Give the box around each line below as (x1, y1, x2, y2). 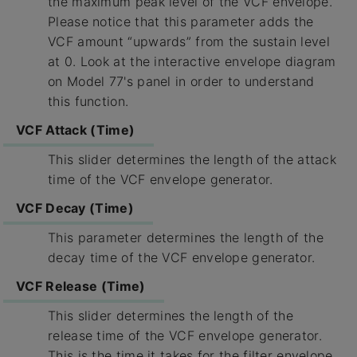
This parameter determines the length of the (48, 229, 324, 245)
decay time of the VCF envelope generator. (48, 249, 316, 265)
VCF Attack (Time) (16, 122, 135, 139)
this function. (48, 92, 129, 109)
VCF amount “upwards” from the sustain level (48, 33, 330, 49)
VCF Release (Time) (16, 278, 146, 295)
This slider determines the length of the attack (48, 151, 337, 167)
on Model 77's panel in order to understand (48, 73, 315, 89)
